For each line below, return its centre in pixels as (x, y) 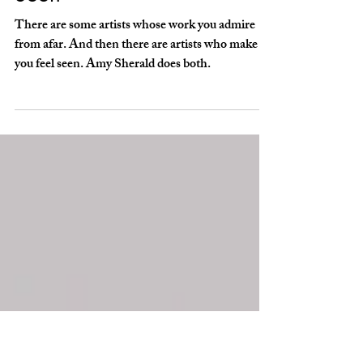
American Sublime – (107, 16)
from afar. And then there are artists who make (136, 126)
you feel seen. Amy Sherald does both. (113, 145)
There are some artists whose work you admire (135, 107)
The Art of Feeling (96, 45)
